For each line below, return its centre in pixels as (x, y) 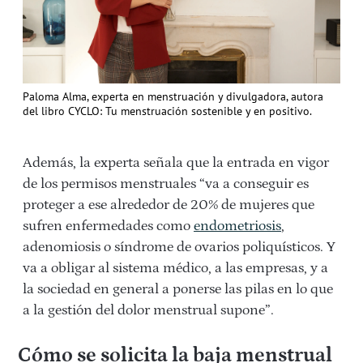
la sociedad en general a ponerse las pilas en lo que (178, 289)
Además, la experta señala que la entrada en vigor (176, 163)
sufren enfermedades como (108, 226)
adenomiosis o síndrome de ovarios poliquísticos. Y (179, 247)
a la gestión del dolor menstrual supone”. (148, 310)
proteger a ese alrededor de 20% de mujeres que (169, 205)
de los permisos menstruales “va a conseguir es (166, 184)
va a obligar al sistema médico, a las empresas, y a (175, 268)
